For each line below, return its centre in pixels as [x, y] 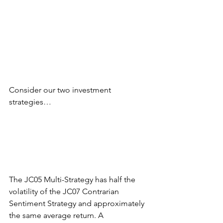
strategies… [30, 102]
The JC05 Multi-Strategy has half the [73, 179]
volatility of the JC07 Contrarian [65, 191]
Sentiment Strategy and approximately [78, 203]
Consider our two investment [61, 90]
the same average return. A [57, 215]
